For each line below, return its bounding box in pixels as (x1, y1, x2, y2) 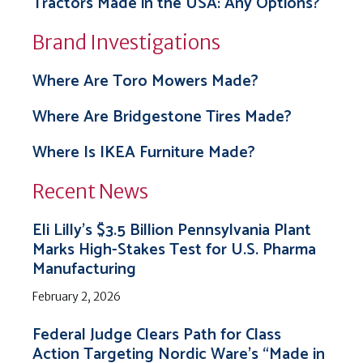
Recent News (32, 179, 148, 204)
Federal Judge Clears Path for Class (32, 322, 281, 348)
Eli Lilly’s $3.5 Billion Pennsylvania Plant (32, 217, 311, 244)
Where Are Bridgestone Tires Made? (32, 104, 292, 130)
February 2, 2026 (32, 289, 121, 304)
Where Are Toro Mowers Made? (32, 68, 258, 95)
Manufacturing (32, 256, 136, 283)
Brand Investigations (32, 30, 220, 55)
